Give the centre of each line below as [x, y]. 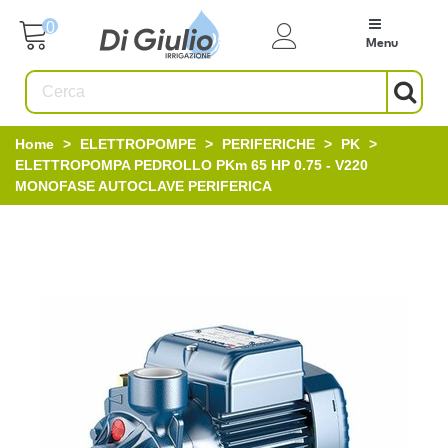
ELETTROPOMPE [138, 144]
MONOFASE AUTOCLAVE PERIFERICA [143, 186]
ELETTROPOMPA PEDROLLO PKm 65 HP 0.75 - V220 [191, 165]
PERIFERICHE [268, 144]
